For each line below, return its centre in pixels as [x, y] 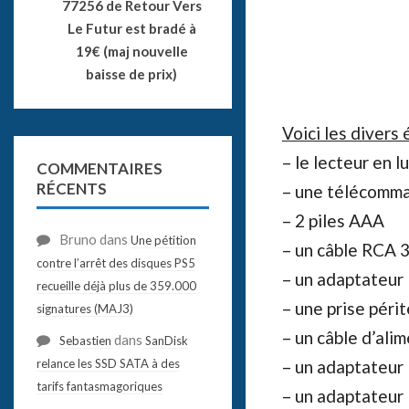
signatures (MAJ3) [84, 308]
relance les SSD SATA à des [108, 363]
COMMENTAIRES [99, 168]
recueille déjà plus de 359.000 [116, 285]
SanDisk [166, 340]
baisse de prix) [132, 73]
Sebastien [85, 340]
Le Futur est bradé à [131, 28]
